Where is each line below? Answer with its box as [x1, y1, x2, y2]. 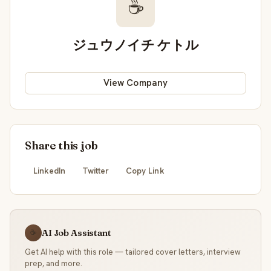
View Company [103, 77, 168, 90]
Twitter [82, 165, 109, 177]
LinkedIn [33, 165, 66, 177]
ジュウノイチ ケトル [72, 36, 199, 53]
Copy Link [126, 165, 165, 177]
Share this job [25, 138, 98, 152]
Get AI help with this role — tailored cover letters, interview [25, 246, 241, 257]
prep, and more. [25, 258, 82, 269]
